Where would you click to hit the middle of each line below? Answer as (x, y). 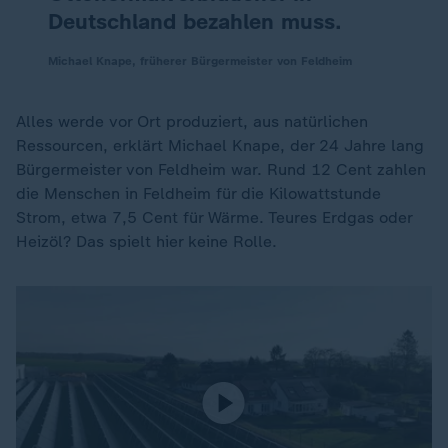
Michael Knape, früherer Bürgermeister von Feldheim (200, 61)
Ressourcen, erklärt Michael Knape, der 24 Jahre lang (220, 145)
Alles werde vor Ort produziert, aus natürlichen (192, 121)
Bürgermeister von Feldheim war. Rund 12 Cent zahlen (221, 169)
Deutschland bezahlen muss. (195, 21)
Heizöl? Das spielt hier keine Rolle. (146, 241)
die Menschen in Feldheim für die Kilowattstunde (198, 193)
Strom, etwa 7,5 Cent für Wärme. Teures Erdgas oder (214, 217)
